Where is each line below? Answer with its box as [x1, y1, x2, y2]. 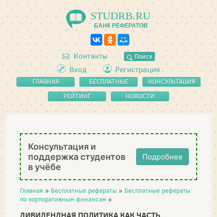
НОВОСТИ [125, 92, 155, 100]
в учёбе [28, 162, 61, 172]
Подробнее [142, 152, 183, 161]
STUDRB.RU [91, 10, 151, 22]
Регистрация [115, 64, 160, 75]
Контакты [71, 51, 108, 61]
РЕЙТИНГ [63, 92, 91, 100]
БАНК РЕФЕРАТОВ [93, 22, 148, 29]
